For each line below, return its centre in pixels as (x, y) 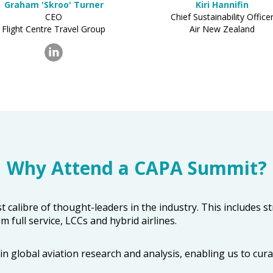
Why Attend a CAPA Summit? (136, 168)
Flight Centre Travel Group (54, 29)
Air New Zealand (222, 29)
